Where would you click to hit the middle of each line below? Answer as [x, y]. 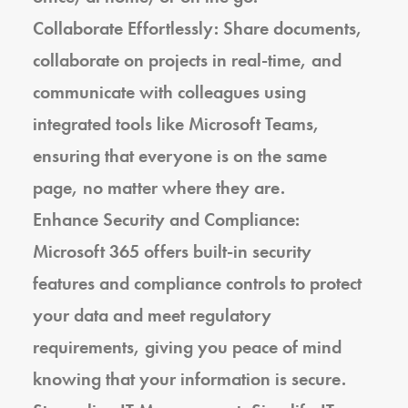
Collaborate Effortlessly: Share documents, [198, 28]
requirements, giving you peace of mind [187, 347]
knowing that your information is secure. [189, 379]
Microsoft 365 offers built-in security [172, 251]
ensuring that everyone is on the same [180, 156]
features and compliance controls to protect [197, 283]
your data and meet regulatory [152, 315]
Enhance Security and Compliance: [166, 219]
